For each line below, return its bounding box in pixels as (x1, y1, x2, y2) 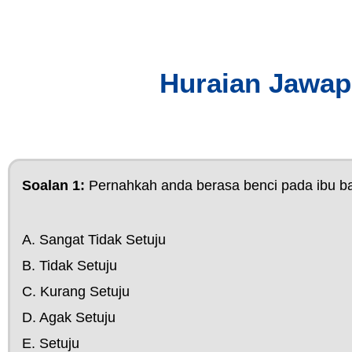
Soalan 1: (22, 178, 89, 193)
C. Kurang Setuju (22, 284, 130, 299)
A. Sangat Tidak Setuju (22, 232, 166, 247)
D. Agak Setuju (22, 310, 115, 325)
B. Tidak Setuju (22, 258, 117, 273)
